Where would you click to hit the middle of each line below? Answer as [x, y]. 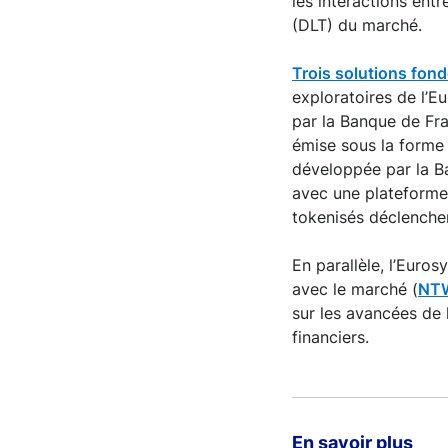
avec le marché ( [355, 289]
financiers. [330, 337]
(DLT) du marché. [357, 25]
